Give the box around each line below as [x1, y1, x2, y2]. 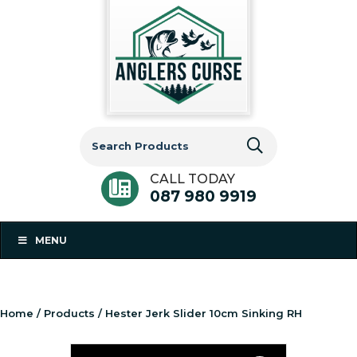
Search [79, 125, 123, 141]
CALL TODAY [149, 171, 235, 186]
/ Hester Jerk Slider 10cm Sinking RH [95, 306, 302, 320]
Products [44, 306, 95, 320]
